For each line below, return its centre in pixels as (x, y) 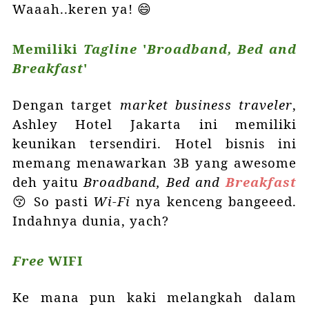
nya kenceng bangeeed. (214, 201)
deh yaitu (48, 181)
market (144, 104)
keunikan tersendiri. (93, 143)
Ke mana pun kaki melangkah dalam (154, 297)
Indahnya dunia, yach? (92, 220)
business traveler (234, 104)
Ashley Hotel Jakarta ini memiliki (154, 123)
